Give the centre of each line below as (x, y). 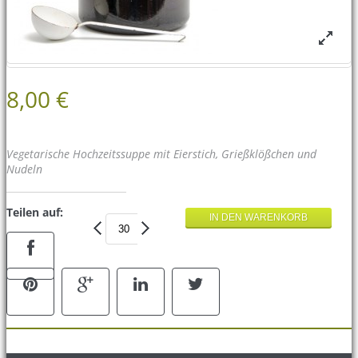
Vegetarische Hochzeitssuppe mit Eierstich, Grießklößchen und (161, 153)
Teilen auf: (35, 212)
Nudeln (24, 169)
